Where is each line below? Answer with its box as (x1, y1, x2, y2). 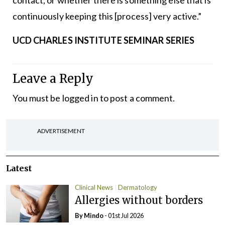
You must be (12, 92, 62, 104)
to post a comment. (98, 92, 175, 104)
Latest (6, 163, 32, 174)
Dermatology (118, 183, 158, 192)
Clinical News (75, 183, 114, 192)
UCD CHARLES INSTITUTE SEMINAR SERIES (12, 35, 196, 46)
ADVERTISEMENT (37, 127, 85, 135)
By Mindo (75, 211, 105, 219)
